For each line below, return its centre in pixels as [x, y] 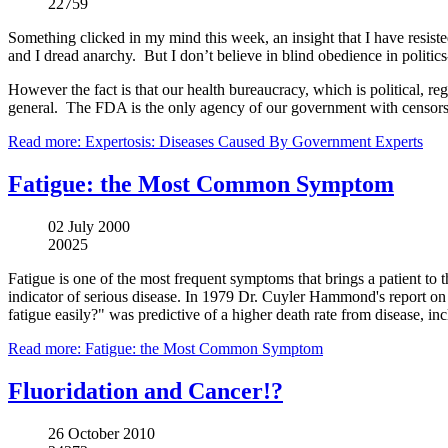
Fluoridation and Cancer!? [145, 390]
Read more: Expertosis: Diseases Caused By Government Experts [215, 142]
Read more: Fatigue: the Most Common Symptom [165, 349]
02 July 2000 [89, 227]
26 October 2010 [101, 433]
